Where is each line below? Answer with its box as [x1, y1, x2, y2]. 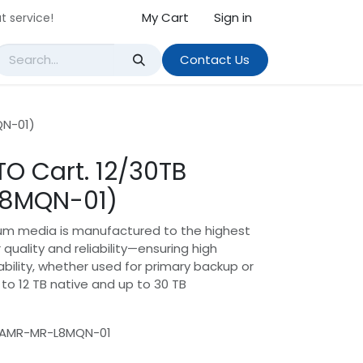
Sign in [214, 9, 252, 26]
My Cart [142, 9, 189, 26]
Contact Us [180, 51, 250, 68]
